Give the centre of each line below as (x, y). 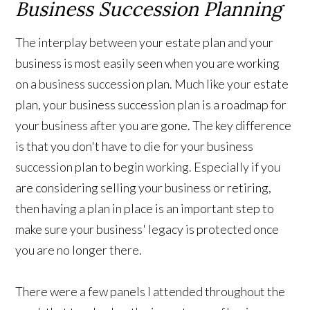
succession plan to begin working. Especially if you (148, 167)
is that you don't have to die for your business (135, 146)
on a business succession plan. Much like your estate (152, 84)
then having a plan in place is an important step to (145, 209)
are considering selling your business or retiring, (144, 188)
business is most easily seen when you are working (148, 63)
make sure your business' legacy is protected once (147, 229)
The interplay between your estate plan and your (145, 43)
